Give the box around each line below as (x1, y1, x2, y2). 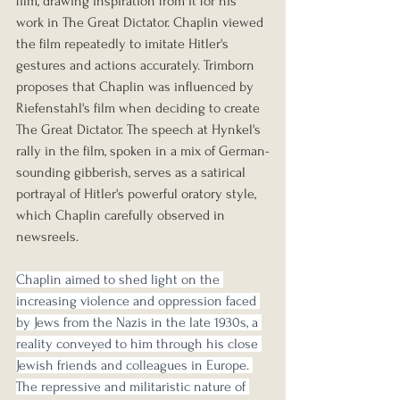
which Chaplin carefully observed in (16, 206, 229, 223)
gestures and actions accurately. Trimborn (16, 56, 258, 73)
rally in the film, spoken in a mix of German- (16, 142, 270, 159)
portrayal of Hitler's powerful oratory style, (16, 185, 260, 202)
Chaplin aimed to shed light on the (16, 271, 223, 287)
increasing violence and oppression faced (16, 292, 260, 309)
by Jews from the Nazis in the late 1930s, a (16, 313, 262, 330)
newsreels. (16, 228, 79, 245)
